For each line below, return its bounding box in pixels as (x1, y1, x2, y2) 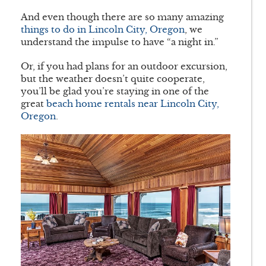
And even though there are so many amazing (21, 11, 224, 23)
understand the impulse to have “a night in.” (21, 36, 221, 48)
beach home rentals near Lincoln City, (46, 98, 219, 110)
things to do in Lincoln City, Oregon (21, 24, 185, 36)
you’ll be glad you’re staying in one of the (21, 85, 209, 97)
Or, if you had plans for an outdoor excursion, (21, 61, 227, 72)
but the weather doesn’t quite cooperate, (21, 73, 205, 85)
